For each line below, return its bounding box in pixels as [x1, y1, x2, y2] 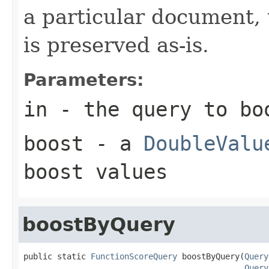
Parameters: [23, 69, 144, 90]
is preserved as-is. [23, 32, 209, 57]
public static [23, 251, 91, 261]
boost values [23, 159, 168, 184]
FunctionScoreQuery [91, 251, 177, 261]
